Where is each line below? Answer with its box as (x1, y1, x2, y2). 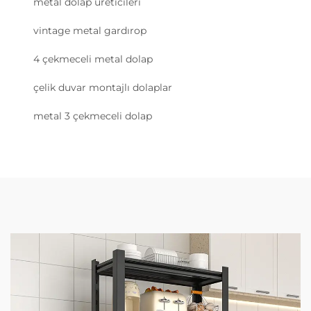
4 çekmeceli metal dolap (33, 53, 153, 66)
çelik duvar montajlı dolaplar (33, 81, 172, 94)
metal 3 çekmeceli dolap (33, 110, 152, 123)
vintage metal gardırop (33, 24, 146, 37)
